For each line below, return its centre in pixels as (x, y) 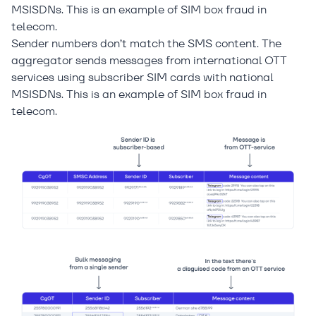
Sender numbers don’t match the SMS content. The (146, 43)
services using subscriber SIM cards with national (142, 77)
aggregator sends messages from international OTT (149, 60)
